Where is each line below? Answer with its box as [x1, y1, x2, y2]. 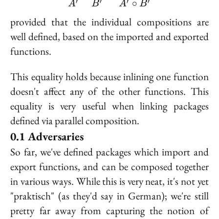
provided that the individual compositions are [10, 15, 209, 29]
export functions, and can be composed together [10, 159, 209, 173]
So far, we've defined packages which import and [10, 145, 209, 158]
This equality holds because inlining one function [10, 69, 209, 83]
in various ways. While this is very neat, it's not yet [10, 174, 209, 188]
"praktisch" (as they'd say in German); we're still [10, 189, 209, 202]
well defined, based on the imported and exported [10, 30, 209, 44]
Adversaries [28, 128, 84, 144]
